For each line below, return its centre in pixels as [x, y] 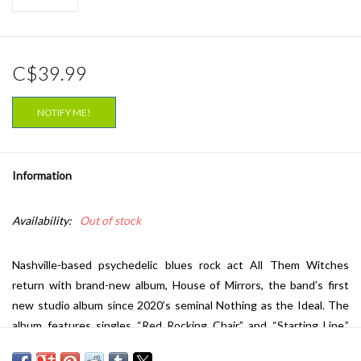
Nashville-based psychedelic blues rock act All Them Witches [180, 265]
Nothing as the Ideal [269, 305]
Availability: [42, 221]
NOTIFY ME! [64, 113]
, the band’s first [305, 285]
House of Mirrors [217, 285]
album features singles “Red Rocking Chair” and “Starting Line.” [180, 326]
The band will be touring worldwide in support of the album [180, 346]
